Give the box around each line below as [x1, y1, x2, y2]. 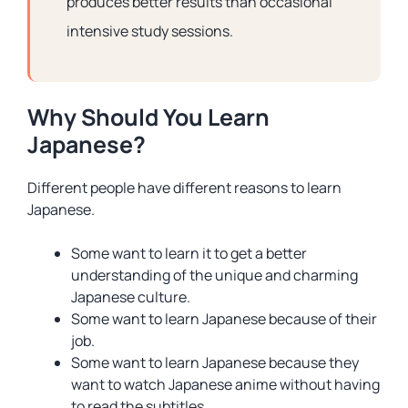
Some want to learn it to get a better [71, 243, 307, 263]
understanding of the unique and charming [71, 265, 358, 285]
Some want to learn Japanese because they [71, 352, 359, 372]
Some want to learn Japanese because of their [71, 309, 377, 329]
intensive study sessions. [66, 21, 233, 41]
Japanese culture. [71, 287, 190, 307]
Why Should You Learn [27, 101, 270, 133]
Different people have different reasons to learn [27, 178, 342, 198]
